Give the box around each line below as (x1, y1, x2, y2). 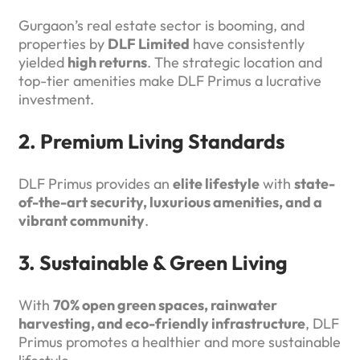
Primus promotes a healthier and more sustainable (18, 333, 341, 352)
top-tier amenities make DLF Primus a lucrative (18, 72, 321, 91)
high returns (67, 53, 147, 72)
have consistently (190, 35, 305, 54)
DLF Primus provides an (18, 174, 173, 194)
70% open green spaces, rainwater (53, 296, 277, 315)
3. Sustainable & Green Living (18, 250, 288, 276)
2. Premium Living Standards (18, 129, 284, 155)
